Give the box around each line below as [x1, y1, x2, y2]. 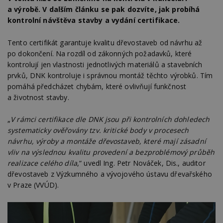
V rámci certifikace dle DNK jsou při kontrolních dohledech [10, 114, 210, 124]
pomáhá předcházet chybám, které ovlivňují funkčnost [7, 81, 187, 91]
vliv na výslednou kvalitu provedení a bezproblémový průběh [7, 147, 215, 157]
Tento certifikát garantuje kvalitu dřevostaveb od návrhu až [7, 37, 203, 47]
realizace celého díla [7, 158, 77, 168]
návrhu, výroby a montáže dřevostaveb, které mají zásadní [7, 136, 206, 146]
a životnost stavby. [7, 92, 69, 102]
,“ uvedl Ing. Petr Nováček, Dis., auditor [77, 158, 206, 168]
